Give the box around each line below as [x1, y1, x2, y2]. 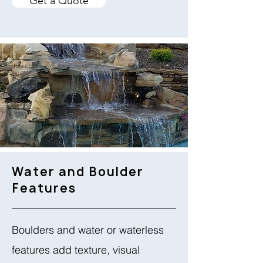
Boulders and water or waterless [12, 223, 164, 237]
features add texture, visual [12, 243, 140, 257]
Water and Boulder [12, 164, 144, 180]
